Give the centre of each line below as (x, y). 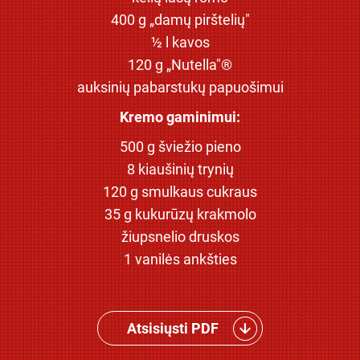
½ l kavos (180, 42)
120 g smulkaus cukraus (180, 191)
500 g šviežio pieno (180, 146)
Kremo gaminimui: (180, 117)
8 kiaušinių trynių (180, 169)
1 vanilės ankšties (180, 259)
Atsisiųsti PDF (173, 328)
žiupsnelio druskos (180, 236)
